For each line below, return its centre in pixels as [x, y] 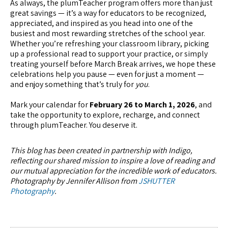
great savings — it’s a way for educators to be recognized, [108, 13]
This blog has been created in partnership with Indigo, [101, 150]
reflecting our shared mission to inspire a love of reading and [112, 160]
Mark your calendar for [50, 104]
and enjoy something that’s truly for [73, 84]
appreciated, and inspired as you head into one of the [102, 23]
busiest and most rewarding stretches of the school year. [108, 33]
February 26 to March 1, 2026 [142, 104]
